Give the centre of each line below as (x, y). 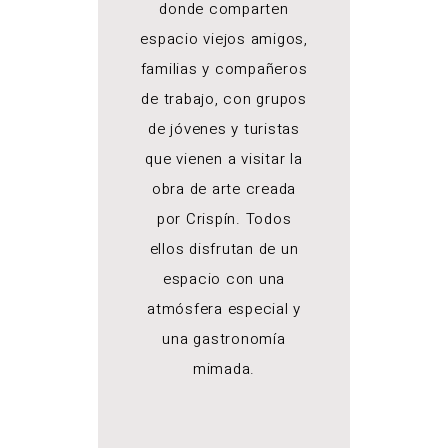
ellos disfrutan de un (224, 249)
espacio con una (224, 279)
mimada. (224, 369)
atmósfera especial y (224, 309)
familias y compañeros (224, 69)
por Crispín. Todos (224, 219)
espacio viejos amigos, (224, 39)
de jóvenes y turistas (224, 129)
